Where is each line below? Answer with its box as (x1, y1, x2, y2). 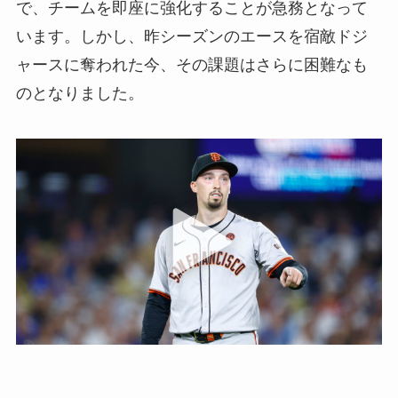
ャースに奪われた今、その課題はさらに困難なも (15, 55, 368, 74)
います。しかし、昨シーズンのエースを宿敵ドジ (15, 27, 368, 45)
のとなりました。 (15, 84, 144, 102)
